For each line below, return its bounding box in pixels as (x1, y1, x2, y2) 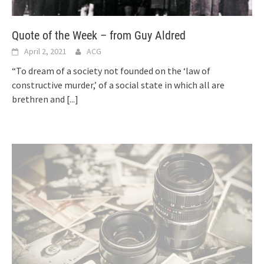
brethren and (12, 93, 67, 105)
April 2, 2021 (24, 45, 67, 57)
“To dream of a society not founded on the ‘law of (12, 64, 210, 77)
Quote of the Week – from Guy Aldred (12, 28, 186, 42)
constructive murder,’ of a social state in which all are (12, 78, 225, 91)
